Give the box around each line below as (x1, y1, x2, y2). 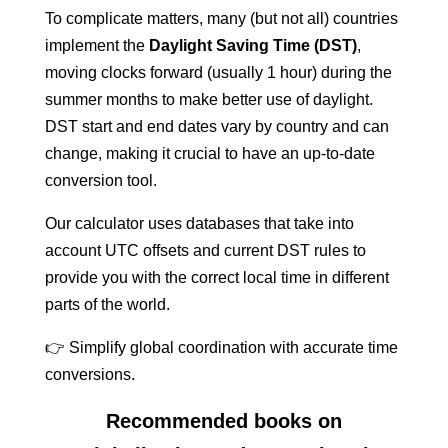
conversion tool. (44, 172, 157, 189)
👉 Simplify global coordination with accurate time (44, 339, 398, 356)
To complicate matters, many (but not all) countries (44, 10, 398, 27)
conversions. (44, 366, 135, 383)
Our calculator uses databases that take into (44, 215, 354, 232)
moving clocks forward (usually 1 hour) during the (44, 64, 392, 81)
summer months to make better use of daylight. (44, 91, 373, 108)
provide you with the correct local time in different (44, 269, 389, 286)
